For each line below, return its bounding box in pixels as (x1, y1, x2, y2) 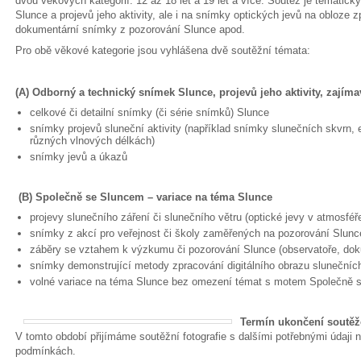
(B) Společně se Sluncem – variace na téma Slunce (19, 191, 272, 203)
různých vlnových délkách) (30, 135, 155, 147)
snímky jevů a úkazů (30, 151, 127, 163)
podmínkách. (15, 345, 76, 357)
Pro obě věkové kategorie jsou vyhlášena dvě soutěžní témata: (15, 44, 310, 56)
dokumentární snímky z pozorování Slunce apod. (15, 23, 245, 35)
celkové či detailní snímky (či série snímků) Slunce (30, 106, 269, 118)
